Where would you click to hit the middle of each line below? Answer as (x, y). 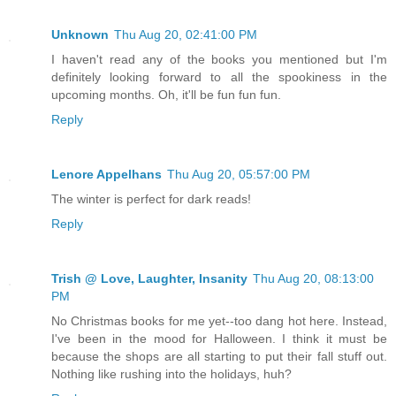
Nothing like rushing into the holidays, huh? (171, 373)
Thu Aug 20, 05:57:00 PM (239, 174)
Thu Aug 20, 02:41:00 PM (186, 34)
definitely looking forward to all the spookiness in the (219, 76)
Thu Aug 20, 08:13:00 (313, 278)
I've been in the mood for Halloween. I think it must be (219, 338)
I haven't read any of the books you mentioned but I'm (219, 59)
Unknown (80, 34)
